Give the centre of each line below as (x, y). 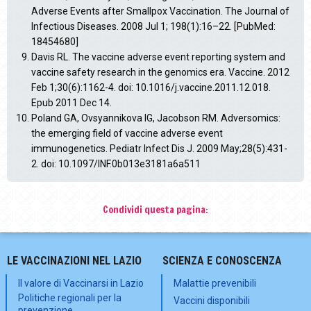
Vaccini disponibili (212, 300)
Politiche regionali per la (70, 297)
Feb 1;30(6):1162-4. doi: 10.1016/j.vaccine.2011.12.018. (151, 88)
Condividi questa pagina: (155, 210)
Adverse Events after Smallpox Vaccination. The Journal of (160, 11)
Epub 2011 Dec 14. (72, 103)
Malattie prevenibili (215, 283)
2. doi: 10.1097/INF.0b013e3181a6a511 (116, 164)
